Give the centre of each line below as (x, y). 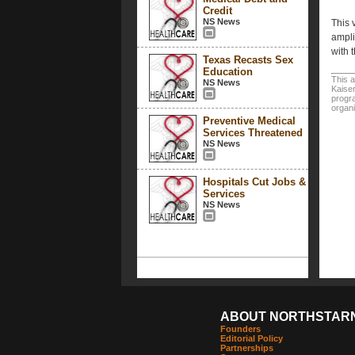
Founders (240, 329)
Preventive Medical (249, 121)
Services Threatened (252, 133)
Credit (217, 11)
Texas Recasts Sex (248, 60)
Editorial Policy (251, 338)
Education (227, 72)
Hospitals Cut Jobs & (254, 182)
